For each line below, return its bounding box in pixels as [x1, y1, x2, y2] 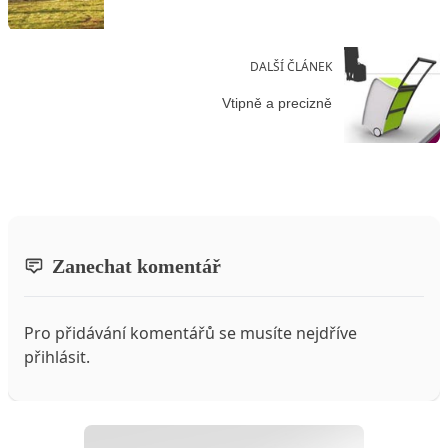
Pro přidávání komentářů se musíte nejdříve [24, 321, 357, 344]
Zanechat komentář [52, 254, 221, 277]
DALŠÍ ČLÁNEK [250, 57, 332, 75]
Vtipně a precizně [222, 95, 332, 112]
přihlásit [24, 345, 86, 368]
